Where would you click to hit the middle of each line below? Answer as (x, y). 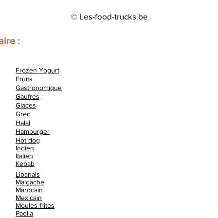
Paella (24, 213)
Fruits (24, 79)
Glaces (26, 105)
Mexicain (29, 198)
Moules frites (35, 205)
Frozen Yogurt (37, 70)
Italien (24, 156)
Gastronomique (39, 88)
